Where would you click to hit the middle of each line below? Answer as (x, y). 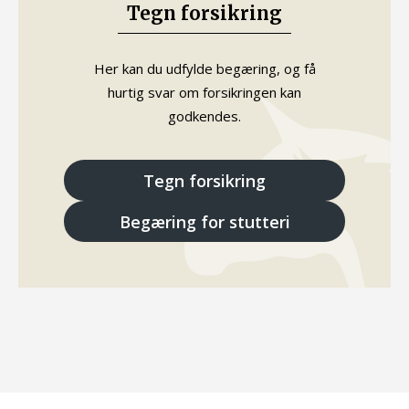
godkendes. (204, 116)
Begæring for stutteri (204, 221)
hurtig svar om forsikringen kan (204, 92)
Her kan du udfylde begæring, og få (204, 68)
